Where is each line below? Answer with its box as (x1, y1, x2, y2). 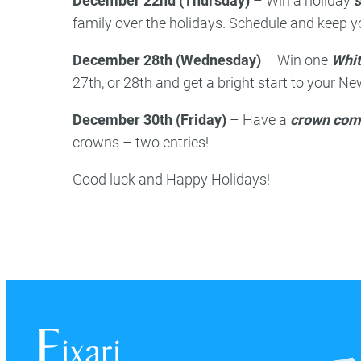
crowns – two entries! (73, 134, 209, 151)
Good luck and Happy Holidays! (73, 171, 270, 189)
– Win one (261, 52, 331, 69)
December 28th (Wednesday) (73, 52, 261, 69)
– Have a (226, 111, 290, 129)
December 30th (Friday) (73, 111, 226, 129)
